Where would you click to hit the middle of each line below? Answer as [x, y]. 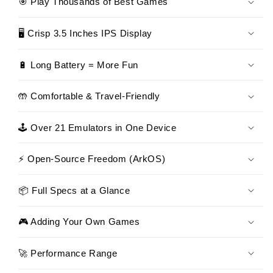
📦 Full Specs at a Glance [74, 190]
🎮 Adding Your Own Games [79, 222]
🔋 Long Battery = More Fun [78, 65]
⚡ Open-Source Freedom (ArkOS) [92, 159]
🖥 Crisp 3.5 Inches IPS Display [85, 34]
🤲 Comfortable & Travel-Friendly [89, 96]
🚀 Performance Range [68, 253]
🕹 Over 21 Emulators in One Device [97, 127]
